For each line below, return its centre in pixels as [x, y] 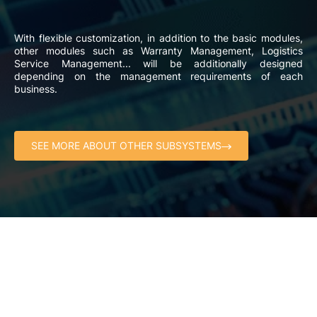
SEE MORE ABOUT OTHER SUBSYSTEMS [126, 146]
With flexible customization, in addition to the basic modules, [158, 38]
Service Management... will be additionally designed [158, 64]
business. [36, 89]
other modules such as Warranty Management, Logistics [158, 51]
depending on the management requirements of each [158, 76]
